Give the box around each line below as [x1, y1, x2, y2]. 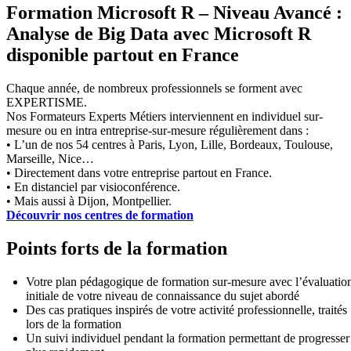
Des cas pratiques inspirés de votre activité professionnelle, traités [26, 302, 347, 317]
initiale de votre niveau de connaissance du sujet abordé [26, 288, 299, 302]
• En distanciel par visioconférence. [6, 180, 180, 194]
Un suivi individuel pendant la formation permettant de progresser [26, 331, 349, 345]
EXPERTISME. [6, 96, 87, 110]
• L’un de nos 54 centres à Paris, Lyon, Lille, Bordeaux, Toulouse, [6, 138, 333, 152]
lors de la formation [26, 317, 121, 331]
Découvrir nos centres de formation [6, 208, 194, 223]
